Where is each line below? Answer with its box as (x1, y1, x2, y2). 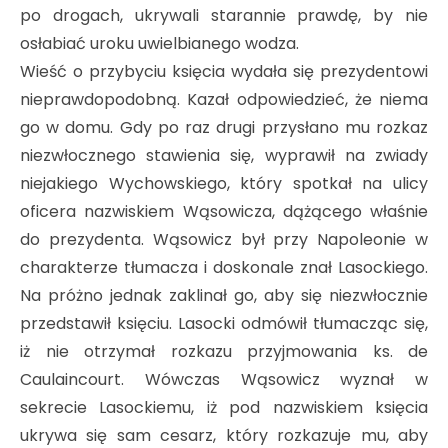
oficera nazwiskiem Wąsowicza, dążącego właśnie (20, 199, 428, 223)
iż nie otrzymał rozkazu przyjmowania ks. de (20, 339, 428, 363)
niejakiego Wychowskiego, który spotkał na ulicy (20, 171, 428, 195)
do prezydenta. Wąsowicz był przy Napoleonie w (20, 227, 428, 251)
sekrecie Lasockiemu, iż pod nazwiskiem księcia (20, 395, 428, 419)
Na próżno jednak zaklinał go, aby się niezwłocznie (20, 283, 428, 307)
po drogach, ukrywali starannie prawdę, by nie (20, 3, 428, 27)
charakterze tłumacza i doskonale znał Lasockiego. (20, 255, 428, 279)
